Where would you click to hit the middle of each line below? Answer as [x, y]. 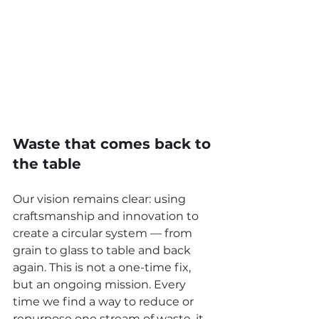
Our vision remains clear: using [101, 199]
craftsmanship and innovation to [107, 216]
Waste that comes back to [114, 143]
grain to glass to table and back [103, 250]
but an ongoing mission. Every [101, 284]
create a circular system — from [104, 233]
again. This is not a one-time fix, [103, 267]
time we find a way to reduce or [105, 301]
